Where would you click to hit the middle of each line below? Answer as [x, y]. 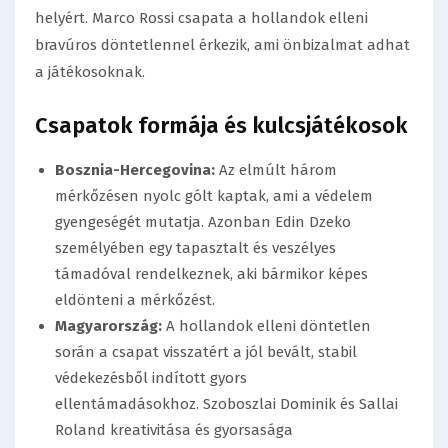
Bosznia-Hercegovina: [135, 170]
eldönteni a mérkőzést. [135, 300]
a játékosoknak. [90, 72]
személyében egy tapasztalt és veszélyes [195, 248]
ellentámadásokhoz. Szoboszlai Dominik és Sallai [226, 404]
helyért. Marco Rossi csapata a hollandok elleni [201, 18]
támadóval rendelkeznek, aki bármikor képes [211, 274]
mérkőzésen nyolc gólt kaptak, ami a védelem [214, 196]
